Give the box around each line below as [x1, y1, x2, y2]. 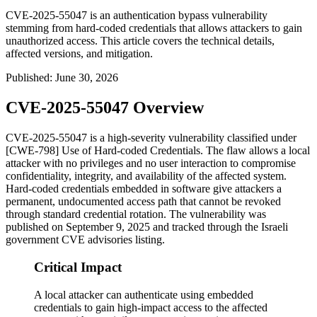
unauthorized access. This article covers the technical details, [6, 35, 275, 47]
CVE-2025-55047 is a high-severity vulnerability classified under [6, 132, 296, 144]
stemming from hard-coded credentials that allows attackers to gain [6, 22, 302, 35]
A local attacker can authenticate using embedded [34, 288, 253, 301]
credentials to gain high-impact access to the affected [34, 301, 267, 313]
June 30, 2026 [55, 71, 118, 84]
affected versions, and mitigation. [6, 47, 153, 60]
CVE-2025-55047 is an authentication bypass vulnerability [6, 9, 267, 22]
